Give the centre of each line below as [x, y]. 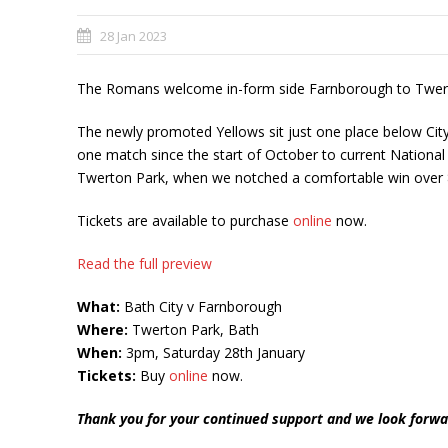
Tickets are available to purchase [185, 220]
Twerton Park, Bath [193, 329]
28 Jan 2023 [133, 36]
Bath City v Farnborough [201, 306]
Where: [102, 329]
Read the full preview [144, 263]
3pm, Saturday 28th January [213, 352]
